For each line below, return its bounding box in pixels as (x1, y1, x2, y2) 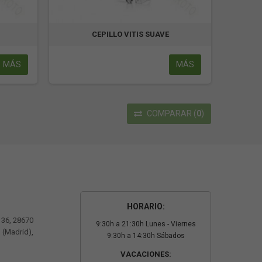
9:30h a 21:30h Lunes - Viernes (95, 219, 196, 228)
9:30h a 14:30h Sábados (106, 231, 185, 240)
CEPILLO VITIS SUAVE (91, 29, 169, 39)
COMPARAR (145, 108, 194, 118)
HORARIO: (126, 201, 165, 211)
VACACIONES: (120, 249, 171, 258)
